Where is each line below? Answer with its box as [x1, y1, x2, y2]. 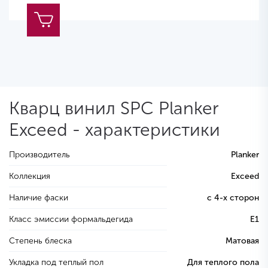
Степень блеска [9, 236, 72, 246]
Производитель [9, 150, 70, 160]
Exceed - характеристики [9, 119, 220, 141]
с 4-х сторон [207, 193, 259, 203]
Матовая [226, 236, 259, 246]
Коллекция [9, 171, 50, 182]
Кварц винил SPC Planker [9, 98, 218, 120]
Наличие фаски [9, 193, 68, 203]
